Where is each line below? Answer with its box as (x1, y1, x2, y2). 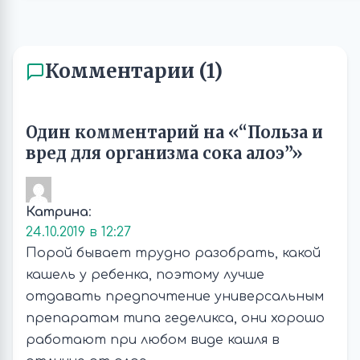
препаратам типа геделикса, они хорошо (26, 311, 325, 325)
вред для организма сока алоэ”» (26, 143, 303, 163)
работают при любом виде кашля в (26, 333, 280, 347)
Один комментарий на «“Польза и (26, 122, 323, 142)
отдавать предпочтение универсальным (26, 289, 324, 304)
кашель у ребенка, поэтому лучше (26, 268, 264, 282)
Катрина (26, 205, 88, 219)
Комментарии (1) (45, 59, 223, 84)
